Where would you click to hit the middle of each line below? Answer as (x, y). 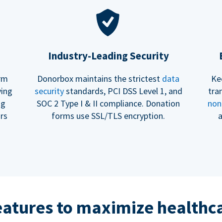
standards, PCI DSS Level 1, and (123, 91)
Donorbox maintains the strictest (100, 79)
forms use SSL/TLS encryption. (109, 116)
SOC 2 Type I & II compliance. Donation (109, 104)
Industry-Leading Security (108, 56)
